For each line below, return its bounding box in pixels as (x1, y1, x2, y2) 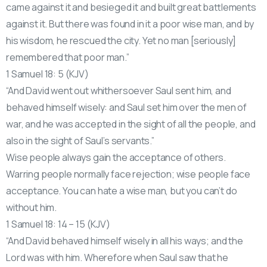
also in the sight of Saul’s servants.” (6, 133, 154, 147)
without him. (6, 200, 57, 214)
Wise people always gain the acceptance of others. (6, 150, 228, 164)
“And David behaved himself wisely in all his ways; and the (6, 234, 243, 247)
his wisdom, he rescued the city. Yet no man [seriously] (6, 33, 237, 47)
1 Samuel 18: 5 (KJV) (6, 67, 89, 80)
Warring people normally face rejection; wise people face (6, 167, 251, 181)
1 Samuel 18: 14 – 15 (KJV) (6, 217, 110, 231)
